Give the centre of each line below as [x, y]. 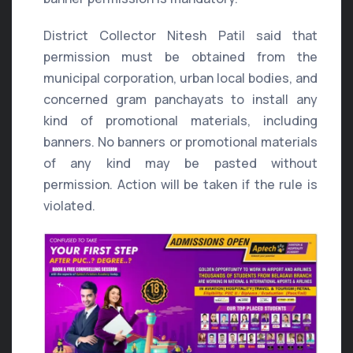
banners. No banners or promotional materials [180, 142]
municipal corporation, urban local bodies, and [180, 78]
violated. [69, 206]
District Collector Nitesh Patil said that [180, 36]
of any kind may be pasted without [180, 163]
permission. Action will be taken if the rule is [180, 185]
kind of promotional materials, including [180, 121]
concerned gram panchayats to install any [180, 100]
